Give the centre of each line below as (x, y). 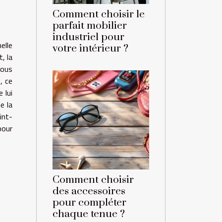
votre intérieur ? (90, 49)
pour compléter (89, 203)
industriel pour (88, 37)
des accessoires (89, 192)
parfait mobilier (90, 26)
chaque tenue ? (89, 214)
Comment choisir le (99, 15)
